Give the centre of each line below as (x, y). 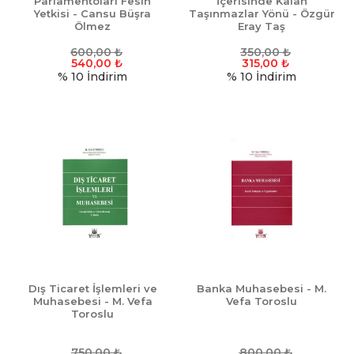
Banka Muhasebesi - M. (262, 289)
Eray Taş (262, 26)
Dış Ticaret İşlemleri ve (92, 289)
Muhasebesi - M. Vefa (92, 301)
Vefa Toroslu (262, 301)
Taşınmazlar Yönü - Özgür (262, 14)
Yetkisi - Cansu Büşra (92, 14)
